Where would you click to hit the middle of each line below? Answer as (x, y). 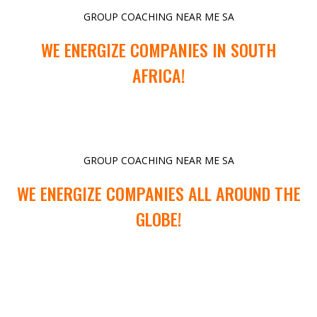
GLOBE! (158, 219)
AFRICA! (158, 75)
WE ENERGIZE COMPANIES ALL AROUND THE (158, 194)
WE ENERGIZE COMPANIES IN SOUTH (158, 50)
